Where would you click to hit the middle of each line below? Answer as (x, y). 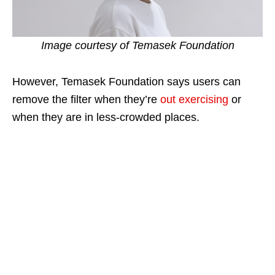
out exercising (194, 100)
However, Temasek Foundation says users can (126, 82)
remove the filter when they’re (86, 100)
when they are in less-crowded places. (106, 118)
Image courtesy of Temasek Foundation (137, 46)
